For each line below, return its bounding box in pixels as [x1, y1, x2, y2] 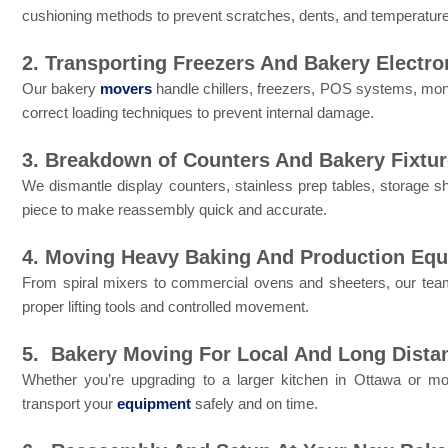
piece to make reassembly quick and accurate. [22, 201, 327, 219]
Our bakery [22, 80, 101, 98]
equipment [117, 395, 191, 413]
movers [100, 80, 153, 98]
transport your [22, 395, 117, 413]
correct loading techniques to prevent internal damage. [22, 104, 374, 122]
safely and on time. [191, 395, 318, 413]
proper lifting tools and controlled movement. [22, 298, 309, 316]
